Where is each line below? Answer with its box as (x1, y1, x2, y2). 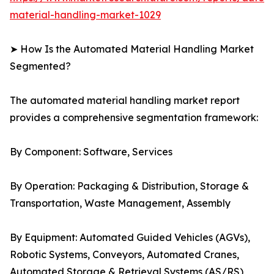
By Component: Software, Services (10, 146, 172, 158)
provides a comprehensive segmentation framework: (10, 111, 258, 124)
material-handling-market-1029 (10, 9, 161, 21)
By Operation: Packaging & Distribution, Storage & (10, 180, 249, 193)
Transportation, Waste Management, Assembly (10, 197, 231, 210)
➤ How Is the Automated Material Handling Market (10, 43, 254, 56)
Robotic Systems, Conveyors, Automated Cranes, (10, 248, 239, 261)
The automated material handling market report (10, 94, 240, 107)
